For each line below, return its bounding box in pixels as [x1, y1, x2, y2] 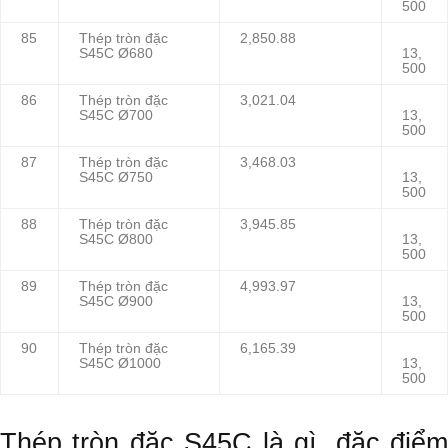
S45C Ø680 [79, 46, 153, 62]
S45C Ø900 [79, 294, 153, 310]
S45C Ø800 [79, 232, 153, 248]
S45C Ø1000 [79, 356, 161, 372]
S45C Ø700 [79, 108, 153, 124]
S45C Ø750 [79, 170, 153, 186]
